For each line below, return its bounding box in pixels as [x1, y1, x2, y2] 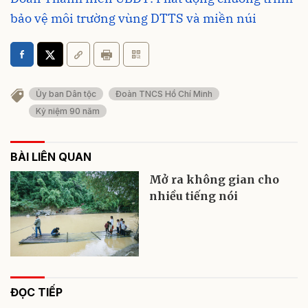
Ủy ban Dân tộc [36, 89, 96, 100]
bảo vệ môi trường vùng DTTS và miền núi [10, 10, 256, 27]
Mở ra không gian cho [149, 172, 280, 186]
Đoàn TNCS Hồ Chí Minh [115, 89, 212, 100]
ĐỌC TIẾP [10, 285, 63, 300]
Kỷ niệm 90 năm [36, 105, 100, 116]
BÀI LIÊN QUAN [10, 149, 91, 164]
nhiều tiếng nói [149, 188, 239, 203]
